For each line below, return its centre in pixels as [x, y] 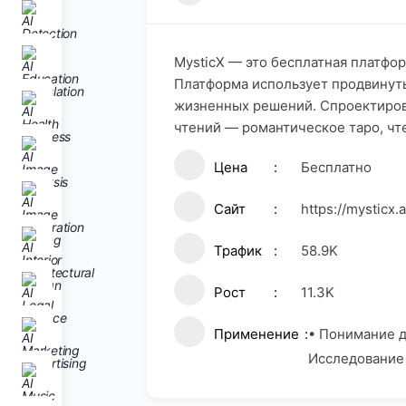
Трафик [238, 251]
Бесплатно [336, 167]
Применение [256, 334]
